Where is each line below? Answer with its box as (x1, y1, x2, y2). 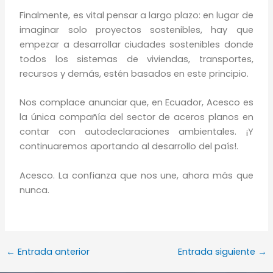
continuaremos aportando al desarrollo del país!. (19, 140, 239, 153)
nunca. (19, 183, 50, 196)
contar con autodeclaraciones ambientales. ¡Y (19, 126, 253, 138)
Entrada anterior (15, 245, 90, 258)
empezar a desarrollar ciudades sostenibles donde (19, 38, 253, 51)
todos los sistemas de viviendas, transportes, (19, 53, 253, 66)
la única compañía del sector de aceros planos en (19, 111, 253, 124)
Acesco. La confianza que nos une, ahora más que (19, 169, 253, 182)
